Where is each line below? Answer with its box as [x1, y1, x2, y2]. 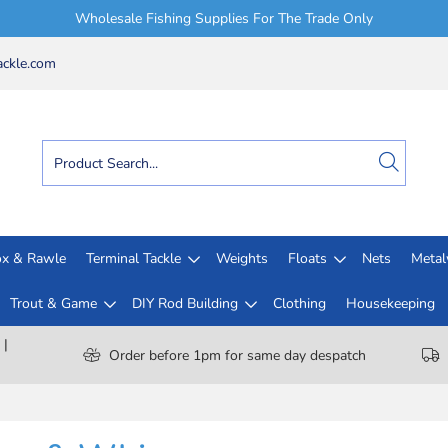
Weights [216, 249, 268, 268]
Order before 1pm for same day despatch [108, 345, 366, 365]
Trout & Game [9, 294, 97, 313]
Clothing [272, 294, 326, 313]
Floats [288, 249, 327, 268]
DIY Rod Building [131, 294, 238, 313]
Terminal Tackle [86, 249, 181, 268]
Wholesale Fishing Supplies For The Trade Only [75, 9, 373, 28]
